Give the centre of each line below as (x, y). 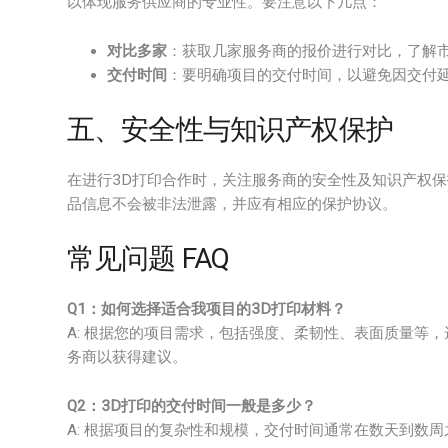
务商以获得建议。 (127, 357)
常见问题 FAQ (148, 258)
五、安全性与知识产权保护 (230, 129)
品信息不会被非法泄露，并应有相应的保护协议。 (232, 204)
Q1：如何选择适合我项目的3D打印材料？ (206, 309)
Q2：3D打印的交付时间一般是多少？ (191, 406)
